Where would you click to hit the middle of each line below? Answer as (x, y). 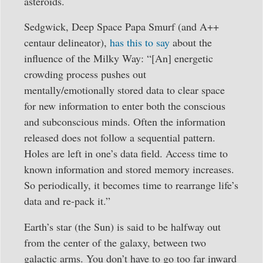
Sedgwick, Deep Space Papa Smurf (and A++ (122, 27)
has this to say (140, 43)
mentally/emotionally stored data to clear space (124, 90)
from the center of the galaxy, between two (115, 242)
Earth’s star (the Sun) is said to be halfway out (122, 226)
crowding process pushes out (85, 74)
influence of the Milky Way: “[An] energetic (119, 58)
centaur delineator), (67, 43)
